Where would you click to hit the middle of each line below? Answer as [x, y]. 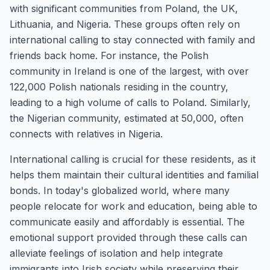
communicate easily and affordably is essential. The [127, 222]
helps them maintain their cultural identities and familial [134, 175]
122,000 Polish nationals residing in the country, [119, 87]
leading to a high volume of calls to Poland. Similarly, [130, 102]
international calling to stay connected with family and [132, 40]
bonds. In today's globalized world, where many [120, 190]
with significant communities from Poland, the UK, [124, 8]
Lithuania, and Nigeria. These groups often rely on [125, 24]
